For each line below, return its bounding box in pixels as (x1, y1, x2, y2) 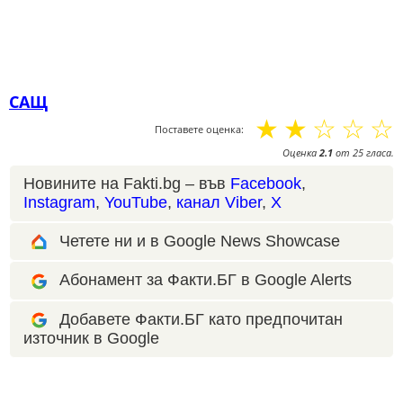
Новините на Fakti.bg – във (23, 175, 230, 193)
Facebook (230, 175, 301, 193)
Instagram (23, 193, 95, 211)
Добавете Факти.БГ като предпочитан (59, 309, 343, 328)
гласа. (363, 146, 394, 159)
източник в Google (23, 328, 159, 347)
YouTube (104, 193, 167, 211)
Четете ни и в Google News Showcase (59, 232, 340, 250)
